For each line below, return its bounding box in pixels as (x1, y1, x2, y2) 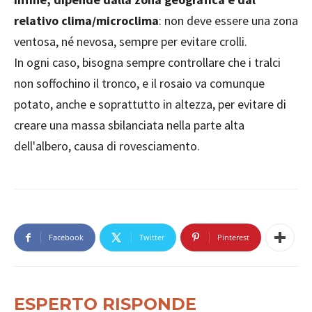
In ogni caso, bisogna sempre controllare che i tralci (14, 54, 281, 70)
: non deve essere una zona (159, 12, 298, 29)
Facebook (49, 231, 84, 242)
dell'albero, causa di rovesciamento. (14, 137, 200, 154)
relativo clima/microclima (14, 12, 159, 29)
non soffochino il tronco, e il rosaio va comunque (14, 75, 265, 91)
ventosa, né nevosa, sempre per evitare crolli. (14, 33, 247, 49)
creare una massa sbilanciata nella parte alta (14, 116, 244, 133)
